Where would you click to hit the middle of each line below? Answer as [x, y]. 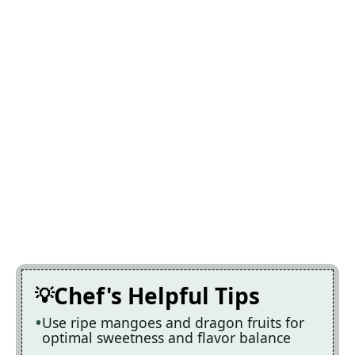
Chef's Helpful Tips [157, 295]
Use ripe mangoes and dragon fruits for [173, 322]
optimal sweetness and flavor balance [166, 337]
